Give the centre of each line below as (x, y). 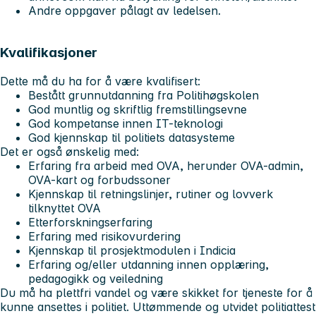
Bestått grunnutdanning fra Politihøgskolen (144, 95)
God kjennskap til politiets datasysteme (132, 137)
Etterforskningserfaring (90, 222)
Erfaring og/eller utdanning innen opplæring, (148, 264)
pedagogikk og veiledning (96, 278)
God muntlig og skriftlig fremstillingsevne (138, 109)
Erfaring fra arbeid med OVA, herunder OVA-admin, (166, 165)
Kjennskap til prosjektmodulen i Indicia (134, 250)
